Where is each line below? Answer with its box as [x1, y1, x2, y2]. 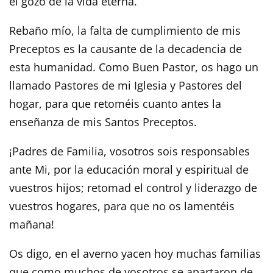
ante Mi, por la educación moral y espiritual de [9, 161, 249, 177]
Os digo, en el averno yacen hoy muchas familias [9, 246, 261, 261]
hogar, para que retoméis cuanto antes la [9, 96, 221, 111]
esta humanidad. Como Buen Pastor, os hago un [9, 59, 258, 74]
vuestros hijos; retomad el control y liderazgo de [9, 180, 257, 195]
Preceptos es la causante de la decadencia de [9, 41, 242, 56]
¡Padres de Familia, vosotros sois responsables [9, 143, 250, 158]
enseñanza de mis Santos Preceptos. [9, 114, 197, 129]
